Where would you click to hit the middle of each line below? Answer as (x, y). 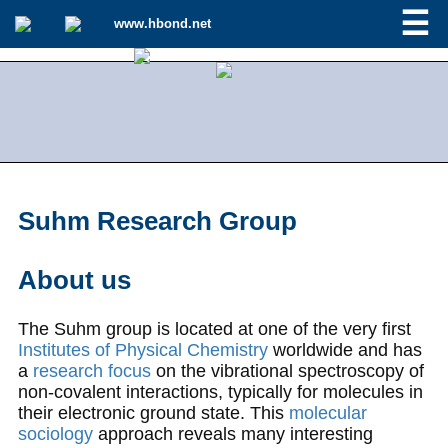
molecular (327, 412)
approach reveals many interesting (232, 433)
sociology (55, 433)
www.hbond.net (162, 23)
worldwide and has (344, 349)
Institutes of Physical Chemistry (142, 349)
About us (74, 279)
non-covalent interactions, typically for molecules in (220, 391)
